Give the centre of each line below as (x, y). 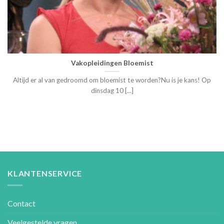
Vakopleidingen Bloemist (112, 63)
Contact (21, 203)
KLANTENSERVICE (45, 173)
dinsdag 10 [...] (112, 91)
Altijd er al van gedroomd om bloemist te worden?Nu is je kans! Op (112, 80)
